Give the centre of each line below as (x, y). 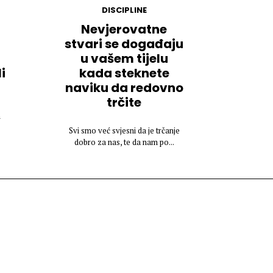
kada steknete (124, 73)
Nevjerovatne (124, 30)
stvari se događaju (124, 44)
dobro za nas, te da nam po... (124, 142)
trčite (124, 103)
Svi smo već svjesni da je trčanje (124, 131)
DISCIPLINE (124, 10)
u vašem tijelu (124, 59)
